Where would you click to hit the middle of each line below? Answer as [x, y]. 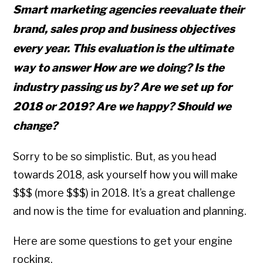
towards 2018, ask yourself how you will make [126, 175]
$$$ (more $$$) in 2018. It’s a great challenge [124, 193]
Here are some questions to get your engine [123, 241]
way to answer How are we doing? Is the [119, 68]
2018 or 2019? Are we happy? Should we [122, 107]
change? [36, 126]
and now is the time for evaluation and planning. [130, 211]
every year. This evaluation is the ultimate [124, 49]
